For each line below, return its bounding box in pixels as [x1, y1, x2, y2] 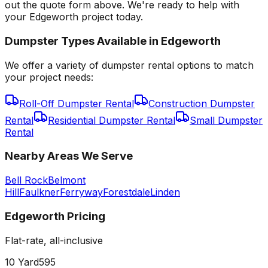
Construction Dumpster [148, 97, 255, 109]
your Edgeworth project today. [5, 11, 143, 23]
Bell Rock [5, 174, 48, 187]
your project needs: [5, 71, 93, 83]
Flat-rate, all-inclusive [5, 234, 103, 246]
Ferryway [60, 186, 103, 199]
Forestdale [103, 186, 150, 199]
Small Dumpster [190, 114, 263, 126]
